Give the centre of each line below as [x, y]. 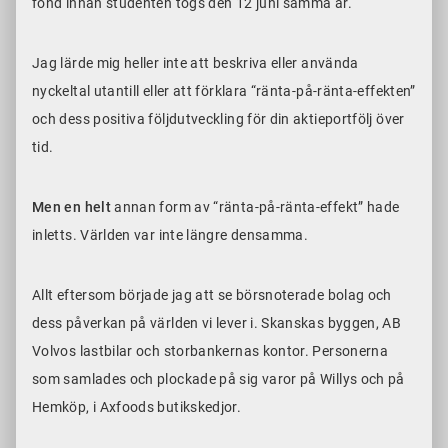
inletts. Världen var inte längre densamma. [172, 235]
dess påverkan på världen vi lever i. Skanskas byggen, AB [217, 323]
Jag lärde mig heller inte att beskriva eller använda [195, 63]
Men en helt [73, 207]
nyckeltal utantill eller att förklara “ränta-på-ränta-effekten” [224, 91]
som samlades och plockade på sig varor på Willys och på [218, 379]
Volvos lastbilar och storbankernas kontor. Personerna [210, 351]
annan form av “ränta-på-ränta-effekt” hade [257, 207]
